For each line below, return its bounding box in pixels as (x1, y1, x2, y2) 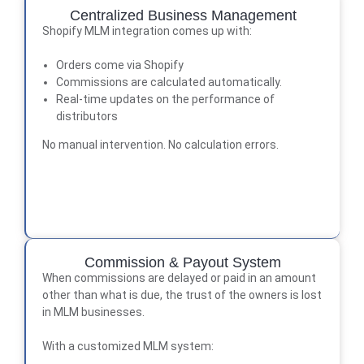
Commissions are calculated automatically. (55, 75, 282, 89)
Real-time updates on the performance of (55, 92, 275, 106)
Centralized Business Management (69, 6, 297, 24)
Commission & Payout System (84, 253, 281, 271)
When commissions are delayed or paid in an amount (42, 271, 316, 284)
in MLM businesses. (42, 305, 145, 318)
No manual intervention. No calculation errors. (42, 137, 279, 151)
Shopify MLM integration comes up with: (42, 24, 252, 37)
